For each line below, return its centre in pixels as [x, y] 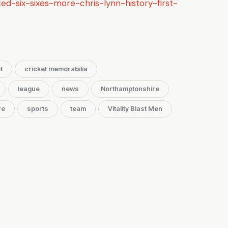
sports [38, 109]
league [29, 89]
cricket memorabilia [56, 69]
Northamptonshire [130, 89]
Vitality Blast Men [135, 109]
